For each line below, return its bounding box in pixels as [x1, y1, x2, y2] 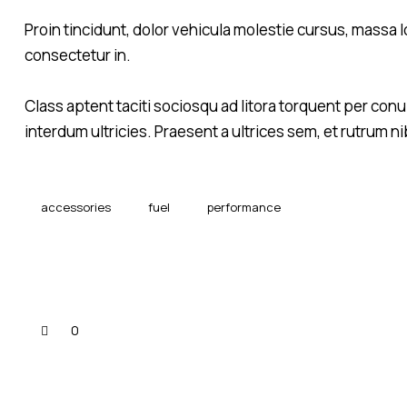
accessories [41, 198, 111, 215]
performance [207, 198, 281, 215]
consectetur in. [25, 45, 131, 66]
